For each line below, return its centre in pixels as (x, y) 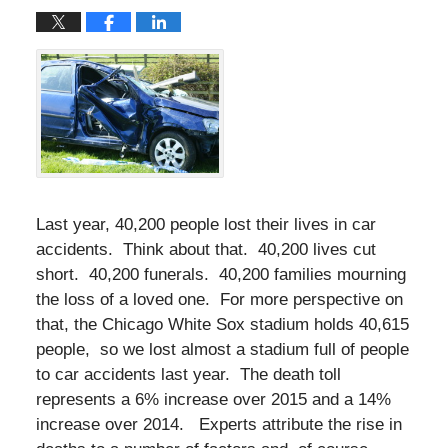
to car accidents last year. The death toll (188, 374)
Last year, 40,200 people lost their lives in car (205, 224)
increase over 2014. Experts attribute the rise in (218, 424)
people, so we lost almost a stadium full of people (222, 349)
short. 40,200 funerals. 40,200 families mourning (220, 274)
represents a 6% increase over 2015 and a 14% (213, 399)
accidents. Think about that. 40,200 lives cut (205, 249)
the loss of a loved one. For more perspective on (219, 299)
